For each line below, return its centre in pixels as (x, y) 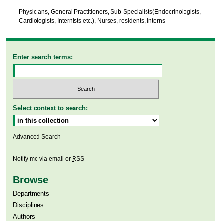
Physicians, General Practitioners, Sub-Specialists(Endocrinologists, (110, 12)
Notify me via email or (43, 159)
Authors (24, 216)
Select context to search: (51, 108)
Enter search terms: (43, 57)
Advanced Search (37, 136)
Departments (31, 193)
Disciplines (29, 205)
